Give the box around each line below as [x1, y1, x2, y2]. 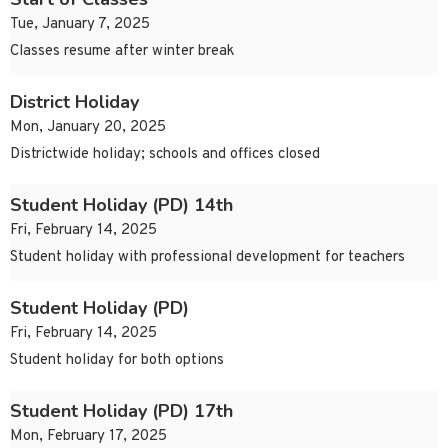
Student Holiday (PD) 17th [10, 399, 233, 424]
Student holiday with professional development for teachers [10, 248, 405, 268]
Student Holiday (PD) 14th [10, 193, 233, 218]
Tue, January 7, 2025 [10, 15, 150, 35]
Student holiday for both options [10, 351, 224, 371]
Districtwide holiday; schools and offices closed [10, 145, 320, 165]
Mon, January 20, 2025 [10, 118, 166, 138]
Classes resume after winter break [10, 42, 234, 62]
